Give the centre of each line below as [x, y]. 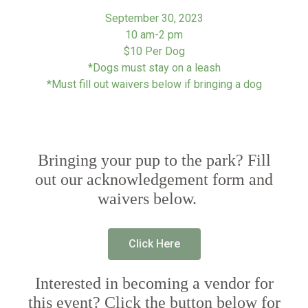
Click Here [154, 243]
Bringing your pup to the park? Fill [154, 160]
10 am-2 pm [154, 34]
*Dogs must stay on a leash [154, 67]
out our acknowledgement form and [154, 179]
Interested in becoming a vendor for [154, 283]
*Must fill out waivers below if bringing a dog [154, 84]
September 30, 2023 [154, 18]
